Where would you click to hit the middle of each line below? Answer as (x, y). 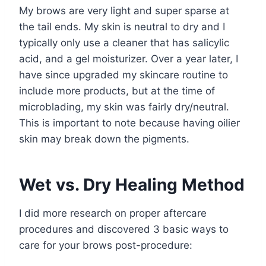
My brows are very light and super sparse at (124, 10)
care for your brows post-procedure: (106, 245)
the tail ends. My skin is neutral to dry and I (122, 26)
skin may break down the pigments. (104, 139)
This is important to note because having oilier (129, 123)
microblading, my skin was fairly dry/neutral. (124, 107)
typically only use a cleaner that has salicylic (124, 42)
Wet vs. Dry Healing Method (132, 184)
